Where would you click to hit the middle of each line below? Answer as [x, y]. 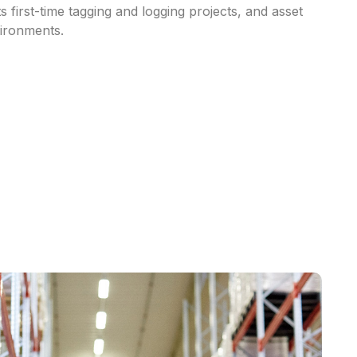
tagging [90, 12]
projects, [216, 12]
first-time [38, 12]
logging [164, 12]
